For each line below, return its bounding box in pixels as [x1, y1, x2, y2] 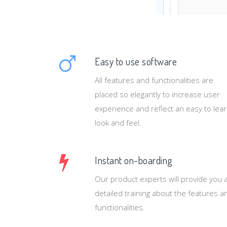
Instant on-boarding [95, 154, 173, 167]
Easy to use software [95, 55, 177, 68]
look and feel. [95, 117, 141, 128]
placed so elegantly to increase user [95, 89, 220, 99]
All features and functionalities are [95, 74, 213, 85]
